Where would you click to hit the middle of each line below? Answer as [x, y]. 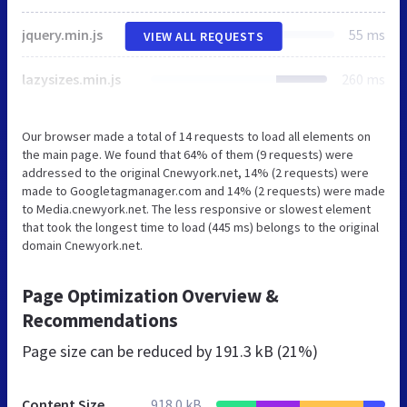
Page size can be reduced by [119, 351]
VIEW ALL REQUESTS [203, 36]
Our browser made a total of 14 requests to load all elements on [196, 136]
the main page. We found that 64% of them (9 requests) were [188, 154]
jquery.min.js [62, 34]
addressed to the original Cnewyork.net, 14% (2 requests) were [195, 172]
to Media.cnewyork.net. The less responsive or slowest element [196, 208]
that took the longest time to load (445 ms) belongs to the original [200, 227]
